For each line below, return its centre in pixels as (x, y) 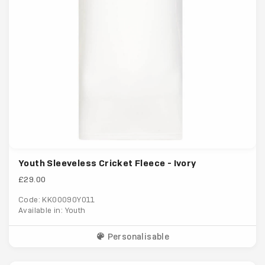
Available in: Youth (52, 211)
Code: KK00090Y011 (57, 200)
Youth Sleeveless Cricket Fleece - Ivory (107, 163)
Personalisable (138, 237)
